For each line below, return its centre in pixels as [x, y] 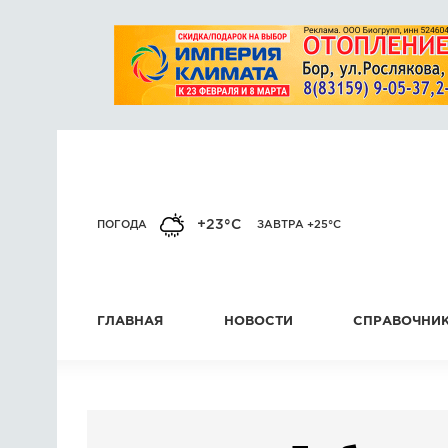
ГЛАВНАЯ [130, 321]
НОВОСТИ [258, 321]
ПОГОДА [122, 225]
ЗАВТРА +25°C [299, 225]
